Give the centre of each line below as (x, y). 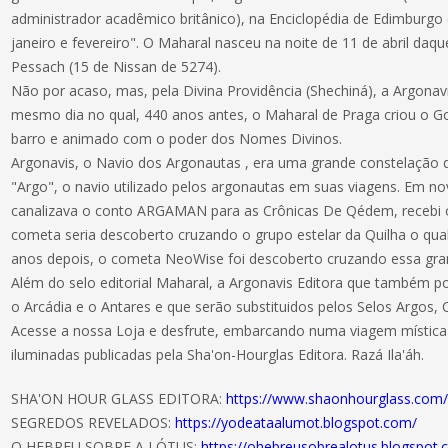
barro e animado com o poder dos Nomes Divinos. (177, 138)
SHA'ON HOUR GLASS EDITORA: (119, 398)
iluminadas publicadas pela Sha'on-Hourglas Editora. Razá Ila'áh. (218, 354)
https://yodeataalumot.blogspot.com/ (296, 422)
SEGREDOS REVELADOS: (93, 422)
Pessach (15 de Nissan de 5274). (116, 66)
